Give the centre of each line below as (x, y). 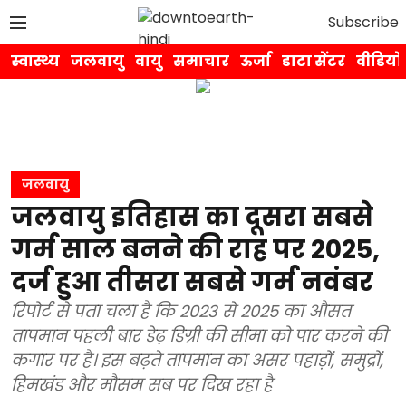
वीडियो (379, 61)
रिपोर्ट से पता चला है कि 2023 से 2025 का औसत (181, 311)
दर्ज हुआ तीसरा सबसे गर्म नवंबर (192, 282)
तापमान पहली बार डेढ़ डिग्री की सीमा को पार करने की (199, 336)
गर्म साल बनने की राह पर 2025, (195, 250)
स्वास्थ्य (35, 61)
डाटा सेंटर (314, 61)
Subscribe (363, 22)
